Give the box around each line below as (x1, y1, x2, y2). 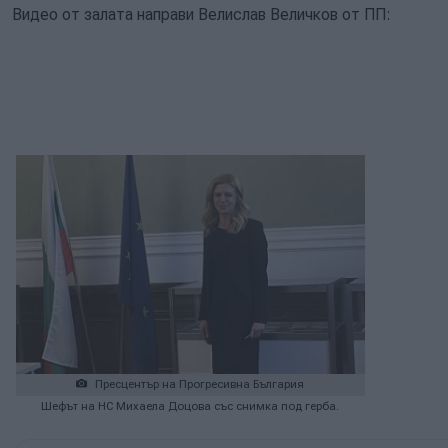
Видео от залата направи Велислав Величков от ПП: (12, 4, 391, 24)
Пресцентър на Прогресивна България (92, 378, 305, 392)
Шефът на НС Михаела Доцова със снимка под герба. (41, 400, 340, 414)
